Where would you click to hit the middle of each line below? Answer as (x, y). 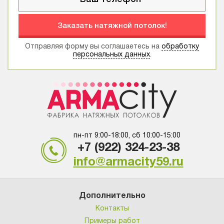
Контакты (112, 209)
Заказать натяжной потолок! (112, 26)
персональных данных (111, 55)
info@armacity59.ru (128, 162)
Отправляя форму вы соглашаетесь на (93, 47)
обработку (180, 47)
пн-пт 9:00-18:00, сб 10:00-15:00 (127, 136)
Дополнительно (112, 196)
